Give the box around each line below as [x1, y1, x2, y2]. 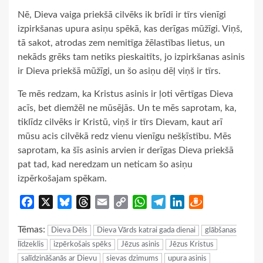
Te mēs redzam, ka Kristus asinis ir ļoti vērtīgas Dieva [18, 89, 233, 99]
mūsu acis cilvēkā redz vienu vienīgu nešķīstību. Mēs [18, 131, 231, 141]
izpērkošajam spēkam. [18, 173, 107, 183]
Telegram [166, 197, 202, 207]
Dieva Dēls [51, 226, 87, 234]
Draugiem [203, 197, 243, 207]
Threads [90, 197, 123, 207]
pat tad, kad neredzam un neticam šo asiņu [18, 159, 193, 169]
